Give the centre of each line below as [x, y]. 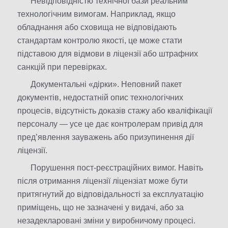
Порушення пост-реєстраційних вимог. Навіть [117, 168]
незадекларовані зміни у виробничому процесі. [106, 221]
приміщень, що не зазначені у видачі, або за [101, 208]
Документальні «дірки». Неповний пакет [106, 84]
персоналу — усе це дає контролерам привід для [110, 124]
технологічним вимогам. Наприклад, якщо [96, 14]
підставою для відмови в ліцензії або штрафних [108, 54]
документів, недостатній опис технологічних [100, 98]
